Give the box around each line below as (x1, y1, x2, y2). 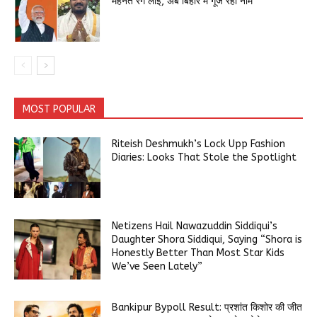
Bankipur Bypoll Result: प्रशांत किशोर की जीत (112, 301, 303, 314)
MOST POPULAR (23, 103, 96, 116)
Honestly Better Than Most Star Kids (112, 246, 285, 259)
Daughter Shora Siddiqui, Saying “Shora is (112, 233, 303, 246)
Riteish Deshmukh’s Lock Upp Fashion (112, 138, 286, 151)
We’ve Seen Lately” (112, 260, 203, 272)
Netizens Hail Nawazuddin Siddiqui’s (112, 219, 278, 232)
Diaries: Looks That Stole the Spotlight (112, 151, 297, 164)
